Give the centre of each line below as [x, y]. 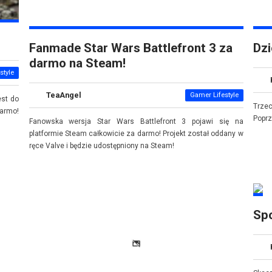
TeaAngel [63, 95]
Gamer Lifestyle [214, 95]
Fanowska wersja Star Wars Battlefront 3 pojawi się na [136, 121]
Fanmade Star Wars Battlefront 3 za [131, 48]
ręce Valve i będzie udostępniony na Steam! [101, 145]
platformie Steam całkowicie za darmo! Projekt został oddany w [136, 133]
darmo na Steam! [77, 63]
